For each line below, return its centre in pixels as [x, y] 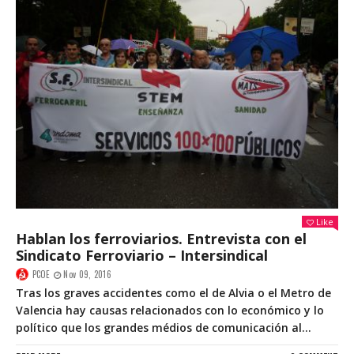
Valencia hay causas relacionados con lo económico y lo [170, 310]
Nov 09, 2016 [87, 274]
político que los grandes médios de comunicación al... [164, 327]
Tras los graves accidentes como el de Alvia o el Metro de [173, 292]
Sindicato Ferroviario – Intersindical [142, 255]
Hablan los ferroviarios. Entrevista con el [161, 238]
